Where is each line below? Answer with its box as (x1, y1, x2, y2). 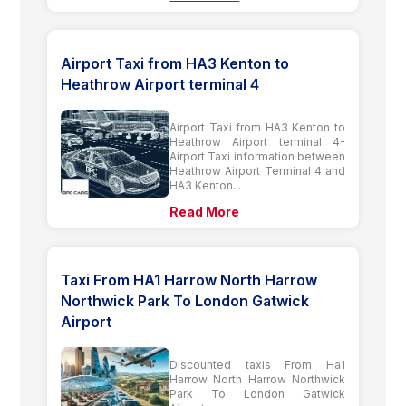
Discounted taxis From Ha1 (169, 357, 345, 372)
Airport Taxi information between (169, 149, 345, 163)
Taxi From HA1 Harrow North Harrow (61, 270, 318, 289)
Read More (169, 203, 240, 219)
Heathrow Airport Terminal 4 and (169, 163, 345, 178)
